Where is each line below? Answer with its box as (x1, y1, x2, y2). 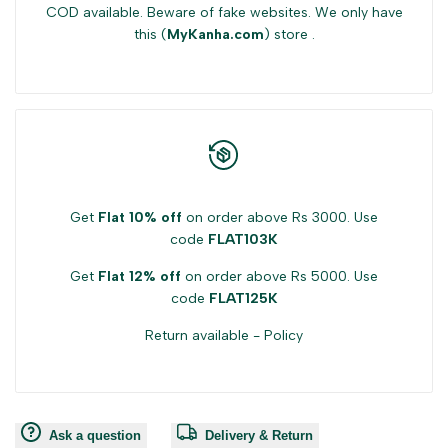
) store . (263, 26, 315, 44)
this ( (133, 26, 167, 44)
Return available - (145, 326, 264, 344)
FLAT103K (208, 230, 278, 248)
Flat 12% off (98, 267, 181, 285)
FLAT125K (208, 289, 278, 307)
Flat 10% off (98, 208, 182, 226)
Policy (264, 326, 303, 344)
